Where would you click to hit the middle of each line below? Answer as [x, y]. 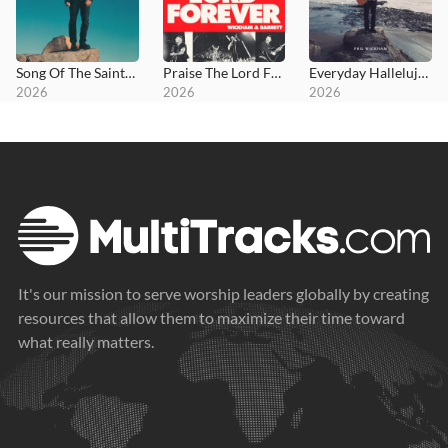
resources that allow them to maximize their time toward [211, 318]
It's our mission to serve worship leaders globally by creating [223, 294]
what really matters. [86, 342]
